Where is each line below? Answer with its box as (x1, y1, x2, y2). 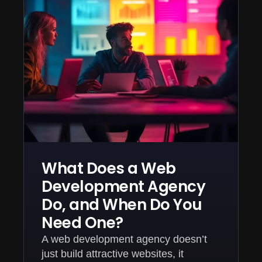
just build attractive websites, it (42, 247, 184, 260)
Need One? (42, 212, 123, 233)
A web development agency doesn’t (42, 233, 207, 245)
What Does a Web (42, 157, 176, 179)
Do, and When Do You (42, 194, 202, 215)
